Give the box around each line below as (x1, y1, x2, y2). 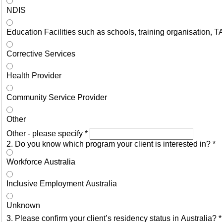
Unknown (6, 201, 40, 210)
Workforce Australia (6, 157, 75, 166)
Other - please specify (6, 129, 85, 138)
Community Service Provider (6, 93, 107, 102)
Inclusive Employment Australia (6, 179, 117, 188)
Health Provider (6, 71, 61, 80)
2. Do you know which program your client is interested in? (6, 139, 213, 148)
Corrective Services (6, 49, 75, 58)
